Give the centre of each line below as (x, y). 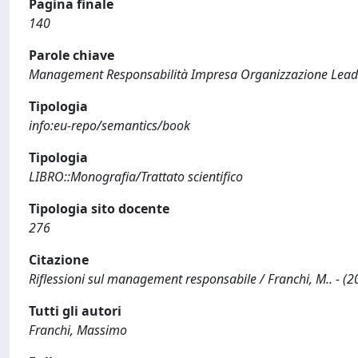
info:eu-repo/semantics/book (109, 125)
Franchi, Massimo (78, 330)
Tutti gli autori (75, 310)
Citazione (59, 259)
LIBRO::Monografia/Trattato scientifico (136, 176)
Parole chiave (72, 55)
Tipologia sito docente (99, 208)
